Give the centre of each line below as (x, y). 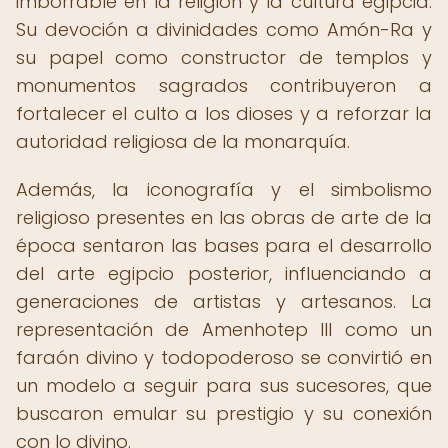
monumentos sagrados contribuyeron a (224, 85)
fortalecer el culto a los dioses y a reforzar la (224, 113)
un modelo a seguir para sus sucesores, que (224, 385)
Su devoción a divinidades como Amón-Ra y (224, 29)
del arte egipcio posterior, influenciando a (224, 273)
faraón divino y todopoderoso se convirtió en (224, 357)
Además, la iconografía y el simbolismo (224, 189)
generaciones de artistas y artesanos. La (224, 301)
